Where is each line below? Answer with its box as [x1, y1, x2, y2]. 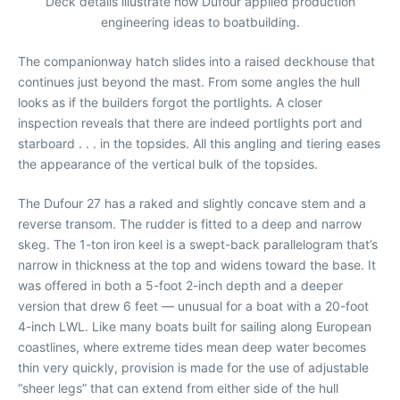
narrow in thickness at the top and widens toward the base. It [18, 256, 376, 272]
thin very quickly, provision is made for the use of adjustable [18, 359, 369, 375]
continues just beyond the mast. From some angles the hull [18, 73, 360, 89]
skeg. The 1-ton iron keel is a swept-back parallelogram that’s [18, 236, 378, 252]
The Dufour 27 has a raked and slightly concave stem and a [18, 195, 366, 211]
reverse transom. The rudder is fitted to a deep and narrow [18, 215, 362, 231]
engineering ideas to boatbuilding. [100, 13, 300, 29]
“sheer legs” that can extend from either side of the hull [18, 379, 338, 396]
